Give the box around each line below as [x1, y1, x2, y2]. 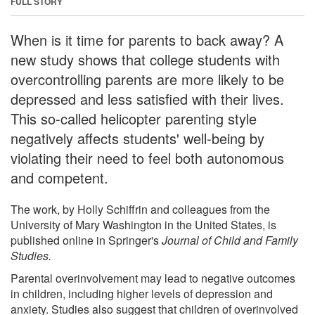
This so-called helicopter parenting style [11, 108, 257, 129]
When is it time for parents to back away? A [11, 29, 283, 50]
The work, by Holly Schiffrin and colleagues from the [11, 200, 270, 217]
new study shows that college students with [11, 49, 280, 70]
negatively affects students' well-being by [11, 127, 264, 148]
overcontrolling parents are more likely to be [11, 68, 284, 89]
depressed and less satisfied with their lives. [11, 88, 284, 109]
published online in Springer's [11, 231, 162, 248]
